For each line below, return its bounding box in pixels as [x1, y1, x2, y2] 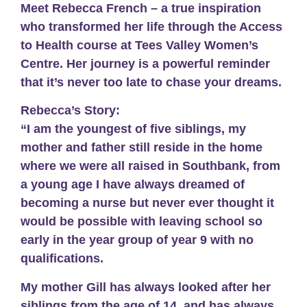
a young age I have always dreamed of [21, 177, 245, 192]
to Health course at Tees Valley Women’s [21, 38, 258, 52]
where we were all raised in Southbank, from [21, 159, 280, 173]
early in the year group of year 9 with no [21, 233, 254, 247]
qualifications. [21, 251, 103, 266]
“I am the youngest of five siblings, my [21, 122, 246, 136]
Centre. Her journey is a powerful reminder [21, 57, 270, 71]
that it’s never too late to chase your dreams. [21, 75, 285, 89]
